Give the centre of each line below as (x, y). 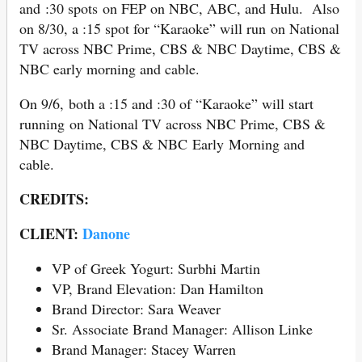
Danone (106, 233)
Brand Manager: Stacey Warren (144, 349)
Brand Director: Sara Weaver (136, 308)
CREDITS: (54, 198)
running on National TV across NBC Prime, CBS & (173, 123)
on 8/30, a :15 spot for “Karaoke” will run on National (179, 28)
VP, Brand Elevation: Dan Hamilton (158, 288)
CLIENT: (51, 233)
